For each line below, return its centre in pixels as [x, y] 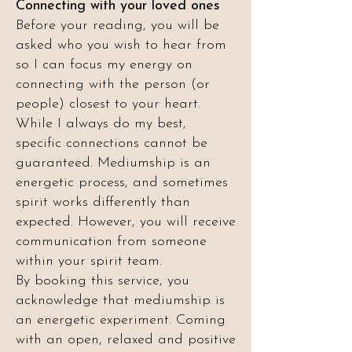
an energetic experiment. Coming [121, 320]
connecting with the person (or [113, 84]
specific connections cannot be [112, 143]
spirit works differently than [103, 202]
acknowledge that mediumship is [120, 301]
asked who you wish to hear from [121, 45]
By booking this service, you [103, 281]
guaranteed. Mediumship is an [113, 163]
